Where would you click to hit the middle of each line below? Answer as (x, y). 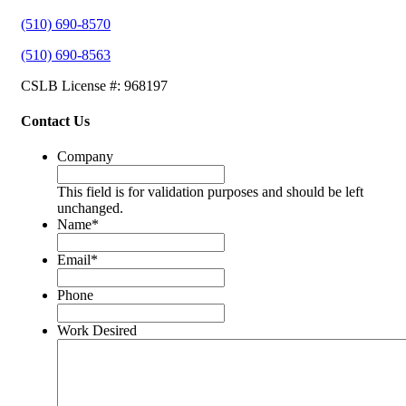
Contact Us (55, 121)
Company (85, 157)
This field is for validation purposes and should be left (210, 192)
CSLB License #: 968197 (94, 85)
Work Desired (97, 331)
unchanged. (90, 208)
